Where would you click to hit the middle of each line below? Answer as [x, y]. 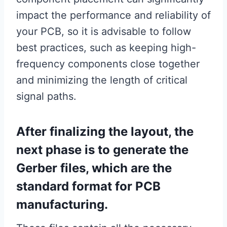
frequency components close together [108, 64]
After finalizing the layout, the [105, 132]
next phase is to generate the [102, 150]
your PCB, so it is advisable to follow [104, 32]
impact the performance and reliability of [113, 15]
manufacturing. [62, 205]
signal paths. [46, 97]
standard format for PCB [88, 186]
